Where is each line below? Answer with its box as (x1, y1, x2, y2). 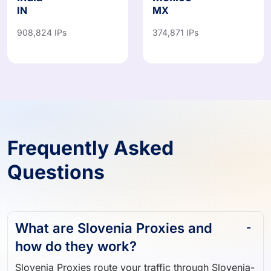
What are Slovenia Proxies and (15, 198, 212, 214)
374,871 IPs (152, 5, 198, 16)
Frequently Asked (7, 114, 174, 138)
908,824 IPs (17, 5, 67, 16)
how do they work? (15, 216, 137, 232)
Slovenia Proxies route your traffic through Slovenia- (15, 239, 255, 252)
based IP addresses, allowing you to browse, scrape (15, 254, 254, 267)
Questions (7, 138, 105, 162)
